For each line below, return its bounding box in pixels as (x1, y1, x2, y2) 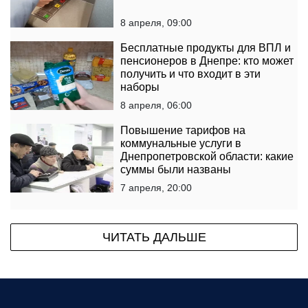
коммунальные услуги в (120, 137, 241, 150)
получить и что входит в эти (120, 68, 261, 80)
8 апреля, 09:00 (120, 17, 192, 29)
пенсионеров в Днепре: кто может (120, 55, 294, 67)
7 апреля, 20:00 (120, 182, 192, 194)
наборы (120, 81, 159, 93)
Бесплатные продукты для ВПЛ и (120, 42, 291, 54)
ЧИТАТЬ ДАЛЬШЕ (102, 230, 206, 245)
